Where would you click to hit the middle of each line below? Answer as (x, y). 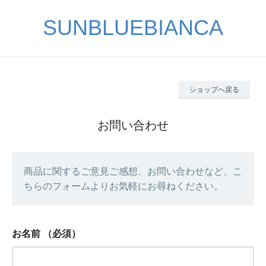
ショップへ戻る (214, 90)
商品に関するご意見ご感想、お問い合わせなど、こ (133, 171)
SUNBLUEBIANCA (133, 28)
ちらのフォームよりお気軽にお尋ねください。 (123, 186)
